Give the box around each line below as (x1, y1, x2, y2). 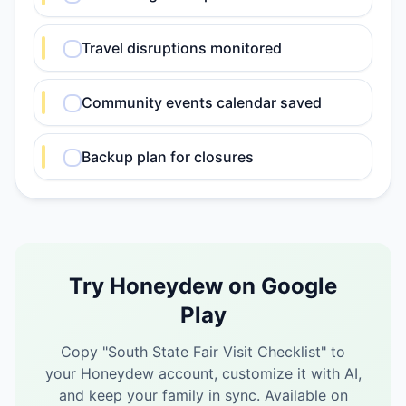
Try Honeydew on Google (69, 273, 337, 299)
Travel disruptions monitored (82, 39, 282, 57)
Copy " (61, 343, 108, 361)
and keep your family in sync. (58, 386, 260, 404)
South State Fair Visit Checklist (108, 343, 321, 361)
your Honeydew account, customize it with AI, (44, 364, 362, 382)
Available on (264, 386, 348, 404)
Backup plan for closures (82, 148, 254, 166)
